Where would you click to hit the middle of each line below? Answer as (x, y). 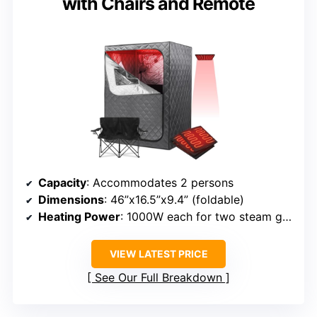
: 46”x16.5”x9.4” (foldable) (174, 200)
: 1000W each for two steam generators (201, 217)
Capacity (62, 183)
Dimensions (71, 200)
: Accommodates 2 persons (160, 183)
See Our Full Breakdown (158, 278)
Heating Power (79, 217)
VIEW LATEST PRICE (158, 254)
